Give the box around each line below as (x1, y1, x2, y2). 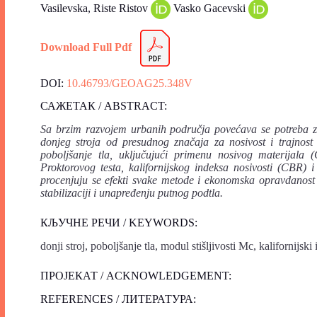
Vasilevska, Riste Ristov (40, 1, 151, 14)
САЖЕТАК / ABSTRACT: (40, 100, 167, 113)
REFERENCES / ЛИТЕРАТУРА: (40, 292, 230, 305)
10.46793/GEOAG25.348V (67, 76, 192, 89)
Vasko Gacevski (173, 1, 248, 14)
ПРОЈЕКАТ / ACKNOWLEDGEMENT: (40, 269, 231, 282)
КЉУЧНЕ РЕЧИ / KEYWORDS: (40, 217, 197, 229)
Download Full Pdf (40, 40, 132, 53)
